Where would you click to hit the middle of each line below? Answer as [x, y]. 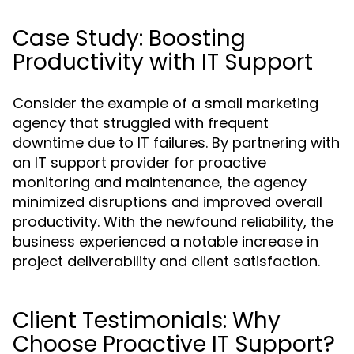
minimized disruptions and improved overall [168, 202]
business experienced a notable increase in [166, 241]
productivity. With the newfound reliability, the [173, 222]
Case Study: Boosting [129, 38]
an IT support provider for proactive [139, 162]
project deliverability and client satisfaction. [166, 261]
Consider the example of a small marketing [166, 103]
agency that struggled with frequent [141, 123]
